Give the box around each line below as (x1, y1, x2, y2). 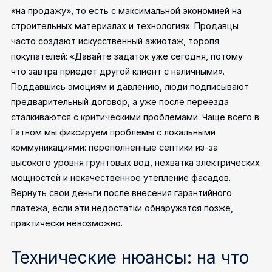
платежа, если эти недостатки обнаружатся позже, (11, 203, 234, 214)
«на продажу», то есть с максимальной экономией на (11, 5, 242, 16)
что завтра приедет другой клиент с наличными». (11, 66, 225, 77)
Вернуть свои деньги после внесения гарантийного (11, 188, 233, 199)
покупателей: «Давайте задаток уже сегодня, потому (11, 51, 243, 62)
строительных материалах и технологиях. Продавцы (11, 21, 239, 32)
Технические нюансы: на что (11, 247, 250, 268)
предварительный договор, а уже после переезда (11, 97, 229, 107)
